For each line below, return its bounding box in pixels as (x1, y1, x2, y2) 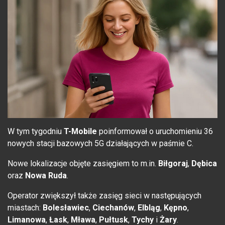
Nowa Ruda (25, 171, 67, 181)
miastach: (8, 203, 43, 213)
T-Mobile (62, 127, 97, 137)
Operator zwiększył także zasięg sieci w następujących (8, 191, 201, 201)
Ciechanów (92, 203, 134, 213)
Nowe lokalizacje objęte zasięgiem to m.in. (8, 159, 158, 169)
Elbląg (138, 203, 160, 213)
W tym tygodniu (8, 127, 62, 137)
